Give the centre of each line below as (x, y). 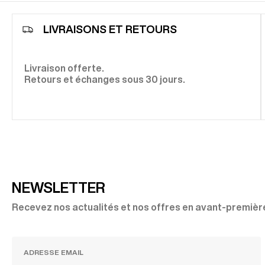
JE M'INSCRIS (225, 252)
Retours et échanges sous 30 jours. (105, 79)
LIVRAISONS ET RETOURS (110, 29)
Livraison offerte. (64, 68)
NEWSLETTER (59, 187)
